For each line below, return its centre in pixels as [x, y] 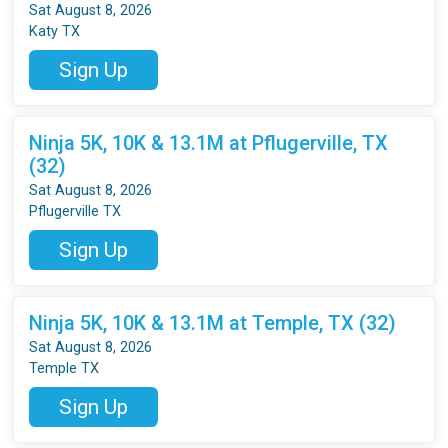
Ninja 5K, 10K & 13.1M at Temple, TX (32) [213, 322]
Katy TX [55, 31]
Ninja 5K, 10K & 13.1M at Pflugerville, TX [209, 142]
